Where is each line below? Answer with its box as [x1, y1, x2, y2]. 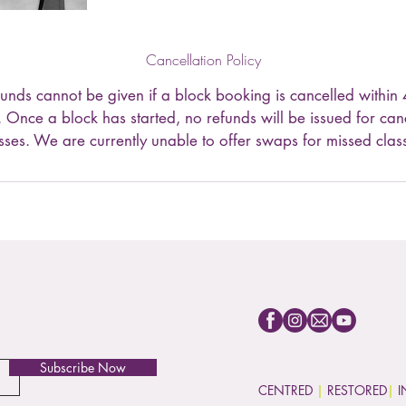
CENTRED [258, 382, 313, 399]
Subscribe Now [40, 359, 126, 376]
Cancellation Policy [145, 50, 261, 70]
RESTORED [327, 382, 387, 399]
